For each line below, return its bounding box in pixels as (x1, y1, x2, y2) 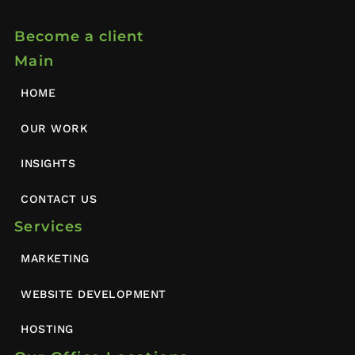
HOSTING (21, 323, 74, 336)
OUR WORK (21, 121, 88, 135)
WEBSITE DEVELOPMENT (21, 287, 166, 300)
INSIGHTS (21, 157, 76, 170)
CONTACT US (21, 192, 97, 205)
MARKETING (21, 252, 90, 265)
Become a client (13, 27, 144, 44)
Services (13, 218, 83, 235)
